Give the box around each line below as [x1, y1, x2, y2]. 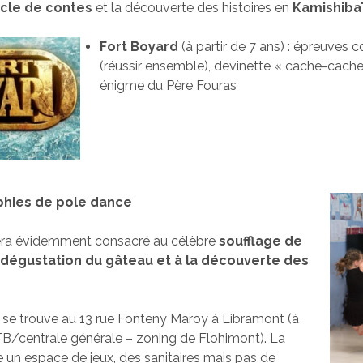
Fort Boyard [100, 39, 179, 55]
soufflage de [219, 233, 303, 250]
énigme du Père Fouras [100, 78, 237, 94]
